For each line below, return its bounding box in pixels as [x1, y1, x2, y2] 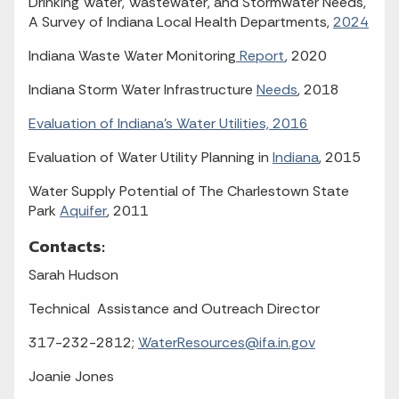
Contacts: [28, 233, 105, 259]
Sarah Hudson [28, 265, 118, 284]
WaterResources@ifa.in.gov [138, 333, 315, 352]
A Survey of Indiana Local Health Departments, [28, 12, 333, 31]
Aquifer [60, 201, 107, 220]
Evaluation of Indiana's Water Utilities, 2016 [28, 114, 308, 133]
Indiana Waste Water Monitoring [28, 46, 236, 65]
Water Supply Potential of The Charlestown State [28, 182, 349, 200]
